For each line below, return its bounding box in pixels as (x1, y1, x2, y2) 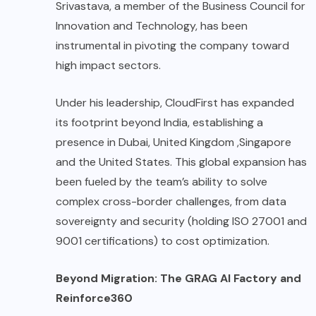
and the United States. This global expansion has (56, 154, 307, 170)
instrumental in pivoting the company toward (56, 38, 289, 54)
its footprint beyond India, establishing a (56, 115, 263, 130)
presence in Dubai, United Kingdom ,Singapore (56, 135, 291, 150)
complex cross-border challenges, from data (56, 194, 286, 209)
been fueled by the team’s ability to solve (56, 174, 267, 190)
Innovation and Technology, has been (56, 18, 248, 34)
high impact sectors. (56, 58, 161, 73)
